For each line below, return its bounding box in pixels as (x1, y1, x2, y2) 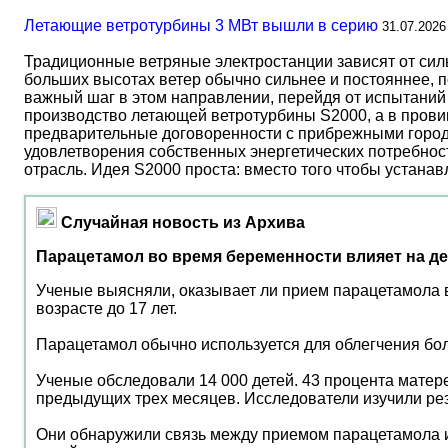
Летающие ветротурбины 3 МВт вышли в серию (24, 17, 378, 34)
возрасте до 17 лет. (36, 300, 177, 317)
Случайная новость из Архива (61, 214, 305, 231)
